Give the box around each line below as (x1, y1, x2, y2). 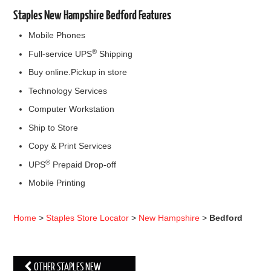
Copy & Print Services (28, 141, 112, 151)
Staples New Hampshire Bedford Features (13, 7, 172, 22)
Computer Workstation (28, 104, 115, 114)
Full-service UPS (28, 48, 93, 59)
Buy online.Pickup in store (28, 67, 128, 77)
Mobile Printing (28, 178, 86, 188)
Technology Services (28, 85, 108, 96)
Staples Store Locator (46, 212, 129, 223)
